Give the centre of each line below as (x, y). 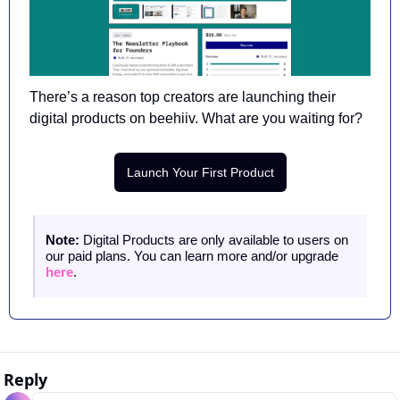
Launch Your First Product (200, 172)
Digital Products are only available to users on (216, 239)
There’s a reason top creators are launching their (183, 96)
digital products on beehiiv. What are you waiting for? (196, 118)
